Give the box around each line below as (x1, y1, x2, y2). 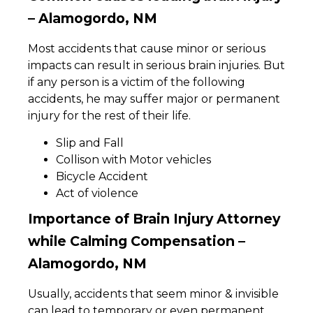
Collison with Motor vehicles (56, 152, 211, 166)
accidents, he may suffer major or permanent (28, 92, 280, 106)
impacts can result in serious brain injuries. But (28, 59, 285, 73)
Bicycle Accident (56, 169, 151, 183)
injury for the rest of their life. (28, 109, 194, 123)
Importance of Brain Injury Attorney (28, 210, 280, 227)
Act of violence (56, 186, 144, 200)
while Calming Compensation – (28, 232, 245, 249)
